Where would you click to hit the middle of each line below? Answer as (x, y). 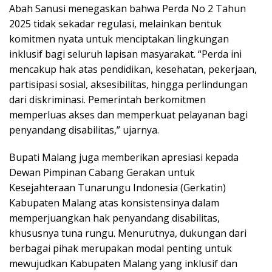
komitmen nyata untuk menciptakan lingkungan (119, 39)
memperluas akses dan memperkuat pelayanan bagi (128, 115)
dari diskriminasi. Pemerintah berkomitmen (107, 100)
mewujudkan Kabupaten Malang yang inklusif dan (123, 264)
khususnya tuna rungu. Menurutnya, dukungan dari (128, 233)
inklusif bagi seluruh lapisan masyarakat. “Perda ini (125, 54)
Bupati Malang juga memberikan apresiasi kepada (124, 158)
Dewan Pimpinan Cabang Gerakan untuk (102, 173)
